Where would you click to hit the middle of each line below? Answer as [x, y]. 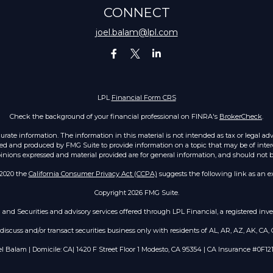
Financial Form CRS [144, 97]
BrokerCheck [241, 116]
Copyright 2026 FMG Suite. [136, 193]
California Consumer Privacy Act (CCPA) [93, 174]
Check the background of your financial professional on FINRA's [115, 116]
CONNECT [136, 12]
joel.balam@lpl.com [136, 32]
